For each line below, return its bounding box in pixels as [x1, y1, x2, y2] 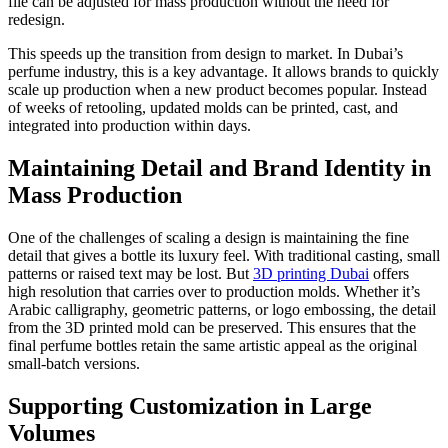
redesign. [8, 10, 69, 28]
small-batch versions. [8, 354, 140, 372]
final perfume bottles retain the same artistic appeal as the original [8, 336, 417, 354]
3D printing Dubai [253, 264, 369, 282]
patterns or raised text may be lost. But [8, 264, 253, 282]
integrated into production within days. [8, 116, 251, 134]
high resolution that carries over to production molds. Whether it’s [8, 282, 420, 300]
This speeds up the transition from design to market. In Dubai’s [8, 44, 403, 62]
